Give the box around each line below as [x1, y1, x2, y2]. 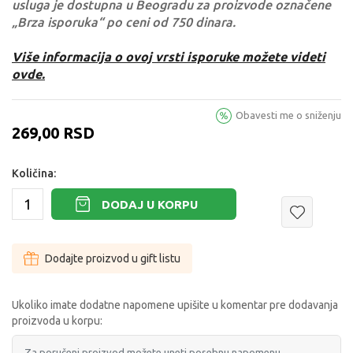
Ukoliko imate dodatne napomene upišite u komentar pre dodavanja [12, 299, 338, 311]
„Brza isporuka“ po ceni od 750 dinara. [12, 15, 236, 29]
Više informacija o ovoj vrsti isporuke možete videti [12, 50, 325, 64]
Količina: [12, 167, 56, 180]
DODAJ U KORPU [102, 197, 198, 211]
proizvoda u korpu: [12, 314, 102, 327]
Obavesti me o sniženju [236, 110, 341, 121]
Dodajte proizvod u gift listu [45, 252, 180, 265]
